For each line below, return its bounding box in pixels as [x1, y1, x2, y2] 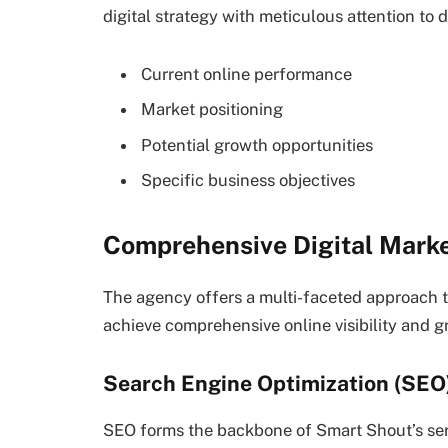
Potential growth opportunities [141, 134, 373, 155]
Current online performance [141, 63, 352, 84]
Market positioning [141, 99, 283, 120]
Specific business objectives [141, 169, 355, 190]
